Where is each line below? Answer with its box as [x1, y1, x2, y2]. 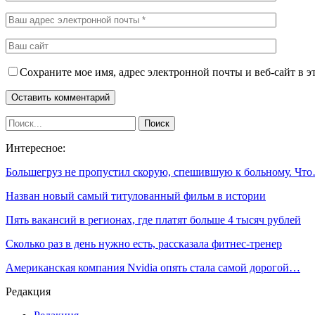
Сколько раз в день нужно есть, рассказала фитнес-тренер [6, 238, 282, 250]
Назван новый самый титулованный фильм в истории [6, 190, 266, 202]
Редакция [6, 285, 51, 298]
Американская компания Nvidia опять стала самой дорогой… [6, 262, 300, 274]
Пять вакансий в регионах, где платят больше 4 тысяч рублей [6, 214, 301, 226]
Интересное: [6, 142, 65, 155]
